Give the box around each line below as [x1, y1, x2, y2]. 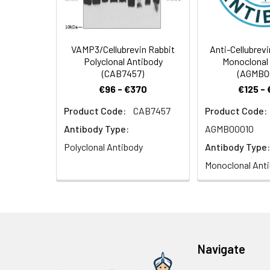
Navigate [198, 242, 246, 257]
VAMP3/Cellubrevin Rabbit [71, 43, 175, 55]
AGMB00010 [205, 123, 254, 135]
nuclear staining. [199, 9, 268, 22]
